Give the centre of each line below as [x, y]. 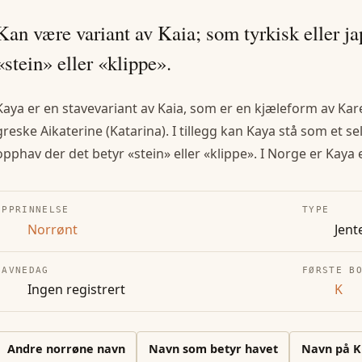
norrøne [69, 349]
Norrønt [53, 229]
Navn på [327, 349]
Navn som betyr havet [213, 349]
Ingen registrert [76, 290]
